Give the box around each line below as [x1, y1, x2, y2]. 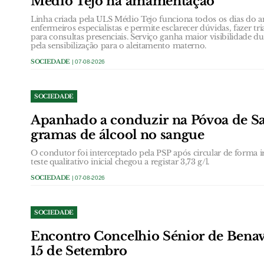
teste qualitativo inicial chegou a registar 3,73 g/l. [31, 157, 210, 167]
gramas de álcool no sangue [31, 127, 204, 143]
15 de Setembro [31, 243, 127, 259]
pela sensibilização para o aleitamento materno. [31, 41, 206, 51]
